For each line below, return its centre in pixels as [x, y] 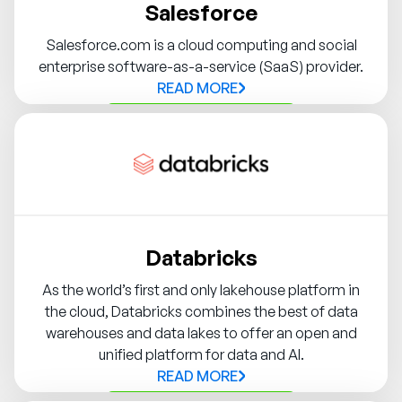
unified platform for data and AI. [201, 355]
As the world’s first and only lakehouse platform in [201, 290]
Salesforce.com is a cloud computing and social [201, 45]
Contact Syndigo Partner [201, 124]
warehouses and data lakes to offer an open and [201, 333]
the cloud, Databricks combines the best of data [201, 312]
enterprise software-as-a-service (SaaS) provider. [201, 67]
